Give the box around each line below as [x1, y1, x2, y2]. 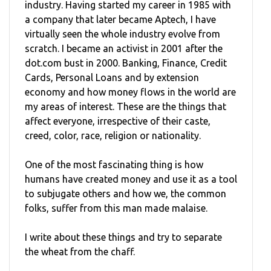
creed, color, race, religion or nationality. [25, 130, 201, 142]
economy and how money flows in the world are [25, 87, 236, 98]
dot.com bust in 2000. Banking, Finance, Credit [25, 57, 227, 69]
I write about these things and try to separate [25, 232, 222, 243]
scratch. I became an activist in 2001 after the [25, 43, 223, 54]
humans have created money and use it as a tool [25, 174, 237, 185]
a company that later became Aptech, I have [25, 14, 216, 25]
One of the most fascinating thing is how [25, 159, 203, 171]
